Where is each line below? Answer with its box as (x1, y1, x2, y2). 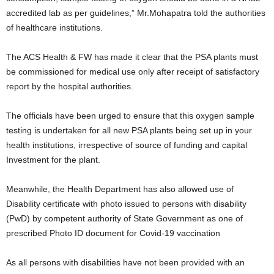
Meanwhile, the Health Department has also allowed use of (6, 184, 234, 194)
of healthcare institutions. (6, 23, 103, 33)
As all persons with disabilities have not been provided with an (6, 257, 245, 268)
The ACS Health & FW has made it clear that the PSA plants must (6, 52, 258, 62)
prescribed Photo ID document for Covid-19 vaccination (6, 228, 220, 239)
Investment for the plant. (6, 155, 100, 165)
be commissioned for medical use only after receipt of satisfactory (6, 67, 259, 77)
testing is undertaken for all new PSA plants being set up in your (6, 125, 252, 136)
